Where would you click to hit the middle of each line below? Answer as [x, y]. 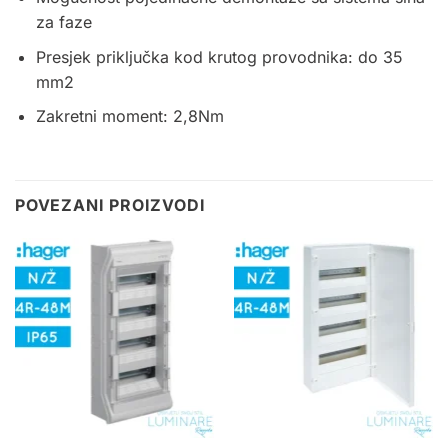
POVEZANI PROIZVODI [110, 205]
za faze [63, 22]
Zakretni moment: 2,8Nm [129, 116]
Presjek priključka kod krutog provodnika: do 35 [219, 56]
